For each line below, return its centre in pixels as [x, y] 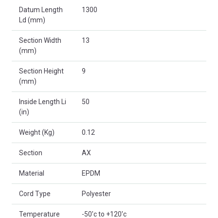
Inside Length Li [43, 101]
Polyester [96, 193]
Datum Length [41, 9]
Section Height [41, 71]
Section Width [40, 40]
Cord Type [35, 193]
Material [32, 173]
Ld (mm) [32, 20]
